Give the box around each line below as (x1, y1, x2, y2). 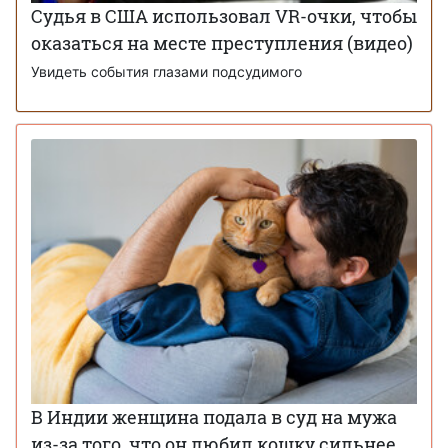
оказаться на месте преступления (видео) (31, 31, 413, 56)
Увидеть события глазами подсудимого (31, 63, 302, 81)
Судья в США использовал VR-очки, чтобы (31, 4, 417, 29)
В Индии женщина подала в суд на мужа (31, 405, 397, 430)
